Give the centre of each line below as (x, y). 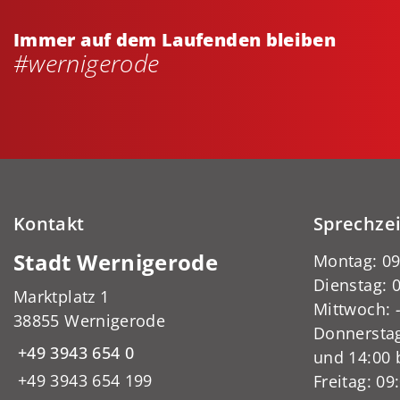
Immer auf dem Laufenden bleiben (175, 39)
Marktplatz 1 (62, 296)
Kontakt (49, 223)
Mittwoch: (354, 308)
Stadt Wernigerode (116, 262)
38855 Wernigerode (90, 320)
